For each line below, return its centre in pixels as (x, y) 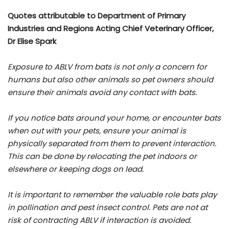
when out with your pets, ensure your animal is (97, 131)
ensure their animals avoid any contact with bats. (102, 93)
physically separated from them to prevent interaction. (112, 144)
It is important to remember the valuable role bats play (112, 195)
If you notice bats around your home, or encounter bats (114, 118)
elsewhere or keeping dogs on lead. (76, 169)
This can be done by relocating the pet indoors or (102, 156)
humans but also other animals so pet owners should (110, 80)
